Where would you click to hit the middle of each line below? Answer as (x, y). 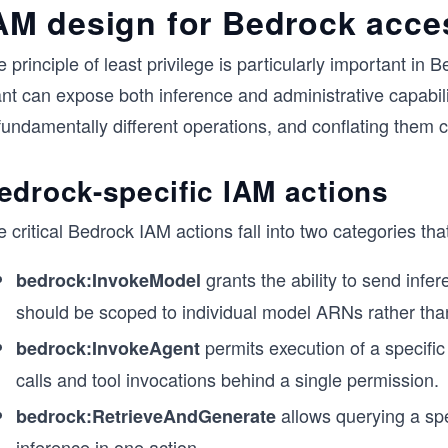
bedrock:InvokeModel (108, 280)
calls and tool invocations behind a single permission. (227, 379)
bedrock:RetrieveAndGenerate (146, 416)
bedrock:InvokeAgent (108, 348)
